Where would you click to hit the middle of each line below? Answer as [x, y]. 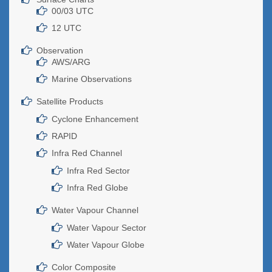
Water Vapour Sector [107, 227]
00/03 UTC [73, 11]
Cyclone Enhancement [95, 119]
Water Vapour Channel [95, 210]
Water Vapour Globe [106, 244]
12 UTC [66, 28]
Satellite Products [70, 101]
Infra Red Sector [98, 170]
